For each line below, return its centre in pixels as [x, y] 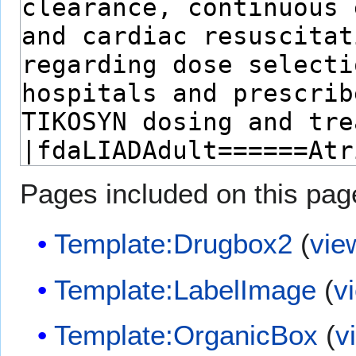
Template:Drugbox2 [174, 244]
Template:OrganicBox [186, 335]
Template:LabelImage [186, 289]
